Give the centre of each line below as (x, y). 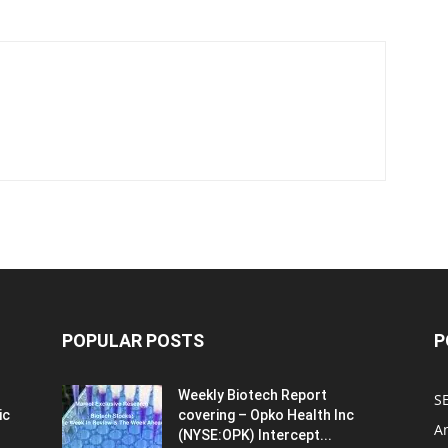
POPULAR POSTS (133, 340)
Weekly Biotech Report (252, 395)
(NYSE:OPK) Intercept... (255, 435)
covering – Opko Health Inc (266, 415)
